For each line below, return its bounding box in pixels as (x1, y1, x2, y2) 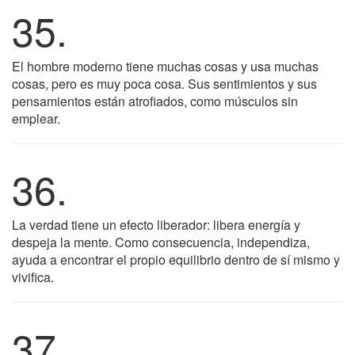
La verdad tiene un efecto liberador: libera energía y (12, 216, 300, 234)
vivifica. (12, 268, 54, 286)
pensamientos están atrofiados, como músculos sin (12, 92, 298, 110)
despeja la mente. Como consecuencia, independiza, (12, 233, 310, 251)
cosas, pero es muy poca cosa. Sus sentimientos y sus (12, 74, 317, 93)
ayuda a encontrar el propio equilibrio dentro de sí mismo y (12, 250, 340, 269)
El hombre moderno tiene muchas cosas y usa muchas (12, 57, 319, 75)
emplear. (12, 109, 60, 128)
